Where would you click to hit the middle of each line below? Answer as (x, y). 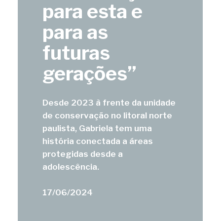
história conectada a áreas (98, 141)
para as (75, 32)
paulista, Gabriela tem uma (97, 128)
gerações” (90, 73)
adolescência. (71, 167)
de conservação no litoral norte (108, 115)
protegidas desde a (83, 154)
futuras (76, 53)
